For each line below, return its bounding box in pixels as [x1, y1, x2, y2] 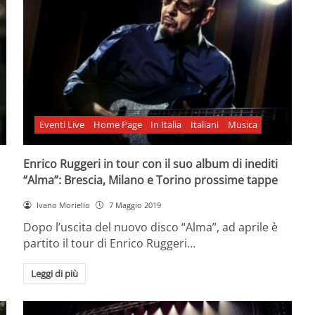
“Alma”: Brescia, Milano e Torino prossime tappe [23, 172, 278, 188]
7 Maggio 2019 [108, 199, 161, 210]
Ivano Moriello [37, 199, 91, 210]
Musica [227, 118, 257, 131]
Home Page [93, 118, 142, 131]
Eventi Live [39, 118, 84, 131]
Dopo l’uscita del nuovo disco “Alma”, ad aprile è [23, 219, 278, 236]
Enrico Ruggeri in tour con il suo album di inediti [23, 155, 278, 172]
